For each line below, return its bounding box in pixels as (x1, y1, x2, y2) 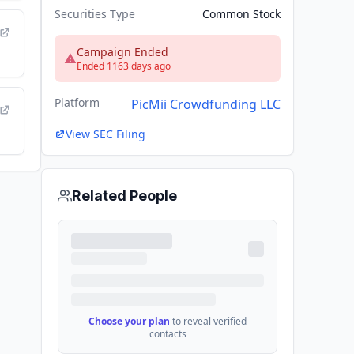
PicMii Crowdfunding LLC (131, 96, 281, 114)
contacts (149, 327, 186, 341)
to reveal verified (172, 314, 247, 329)
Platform (55, 95, 100, 111)
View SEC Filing (66, 126, 145, 142)
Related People (72, 187, 177, 205)
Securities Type (55, 6, 135, 22)
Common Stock (202, 6, 281, 22)
